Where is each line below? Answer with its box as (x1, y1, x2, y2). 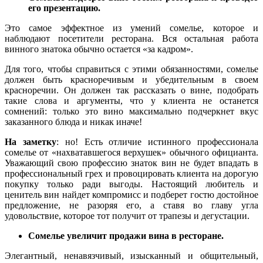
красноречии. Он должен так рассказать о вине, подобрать (5, 85, 258, 96)
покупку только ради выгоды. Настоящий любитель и (5, 179, 258, 190)
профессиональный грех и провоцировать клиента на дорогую (5, 168, 258, 179)
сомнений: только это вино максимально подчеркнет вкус (5, 106, 258, 117)
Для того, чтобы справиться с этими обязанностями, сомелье (5, 64, 258, 75)
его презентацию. (28, 3, 100, 14)
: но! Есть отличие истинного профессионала (56, 137, 259, 147)
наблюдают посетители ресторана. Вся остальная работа (5, 33, 258, 44)
